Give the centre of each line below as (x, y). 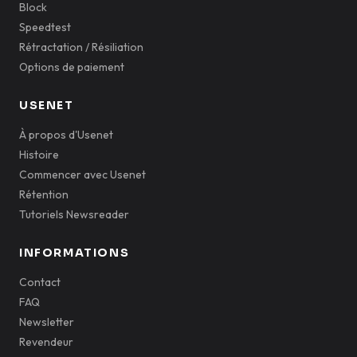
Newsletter (47, 322)
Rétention (44, 194)
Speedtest (45, 27)
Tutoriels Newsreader (74, 214)
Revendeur (46, 342)
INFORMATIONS (75, 253)
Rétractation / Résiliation (81, 47)
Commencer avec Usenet (82, 175)
